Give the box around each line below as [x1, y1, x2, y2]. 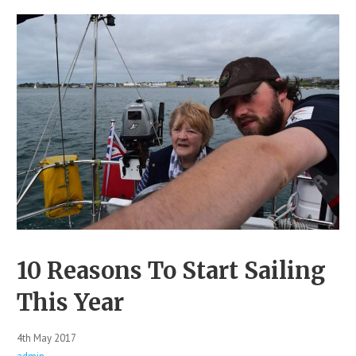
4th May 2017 [16, 331, 76, 346]
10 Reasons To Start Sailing [16, 257, 326, 286]
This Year [16, 288, 124, 318]
